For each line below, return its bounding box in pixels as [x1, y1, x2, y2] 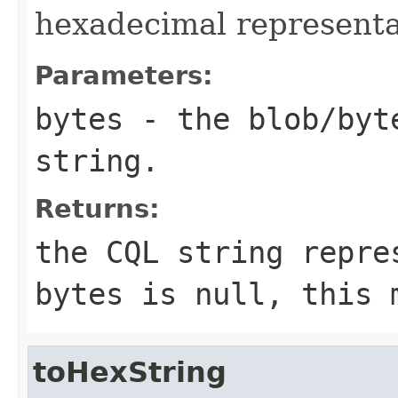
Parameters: [35, 60, 213, 91]
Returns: [35, 193, 160, 224]
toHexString [33, 355, 227, 388]
